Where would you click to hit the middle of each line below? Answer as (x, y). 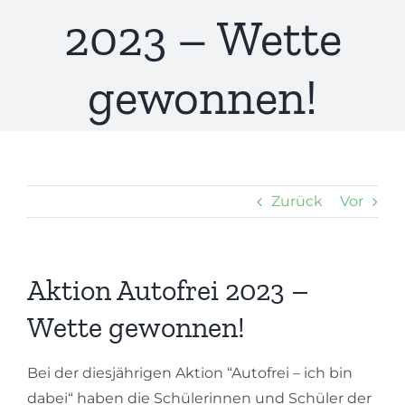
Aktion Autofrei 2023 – (168, 291)
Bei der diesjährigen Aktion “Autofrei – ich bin (190, 373)
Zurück (297, 202)
